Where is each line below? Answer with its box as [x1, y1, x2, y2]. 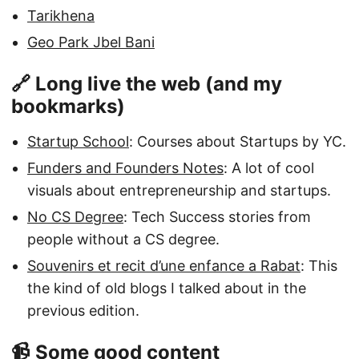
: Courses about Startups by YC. [129, 133, 346, 151]
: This [301, 256, 337, 274]
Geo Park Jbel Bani [27, 34, 155, 51]
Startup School [27, 133, 129, 151]
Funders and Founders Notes [27, 159, 224, 176]
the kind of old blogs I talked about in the [27, 279, 306, 296]
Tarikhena [27, 7, 95, 25]
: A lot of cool [224, 159, 314, 176]
